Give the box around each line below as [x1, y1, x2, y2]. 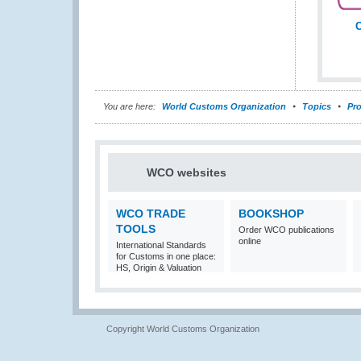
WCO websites [147, 166, 226, 180]
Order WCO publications [239, 225, 334, 235]
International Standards [116, 240, 206, 251]
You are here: [103, 102, 156, 112]
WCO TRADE [116, 207, 185, 221]
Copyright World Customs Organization [106, 324, 259, 334]
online [239, 236, 261, 247]
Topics [302, 102, 331, 112]
